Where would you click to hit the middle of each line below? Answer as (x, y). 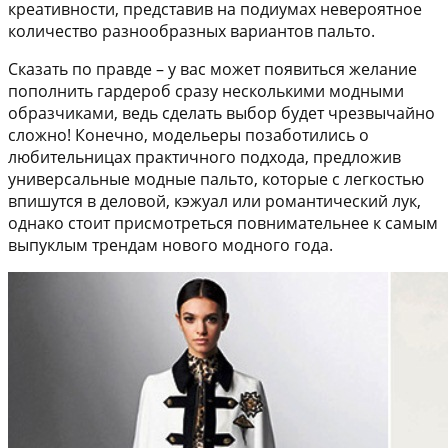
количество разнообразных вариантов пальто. (191, 30)
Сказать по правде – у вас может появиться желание (212, 68)
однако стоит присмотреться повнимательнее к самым (223, 222)
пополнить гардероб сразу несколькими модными (206, 90)
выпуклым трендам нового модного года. (170, 244)
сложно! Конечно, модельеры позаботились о (188, 134)
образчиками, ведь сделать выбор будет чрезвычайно (221, 112)
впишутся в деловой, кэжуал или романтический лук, (214, 200)
